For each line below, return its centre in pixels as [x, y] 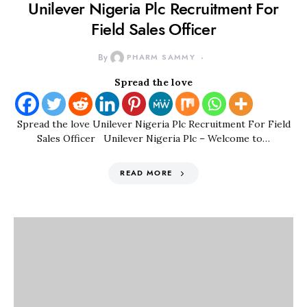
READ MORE [146, 173]
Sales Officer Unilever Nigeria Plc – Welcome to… [153, 138]
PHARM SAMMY [161, 57]
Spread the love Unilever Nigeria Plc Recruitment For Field [153, 124]
